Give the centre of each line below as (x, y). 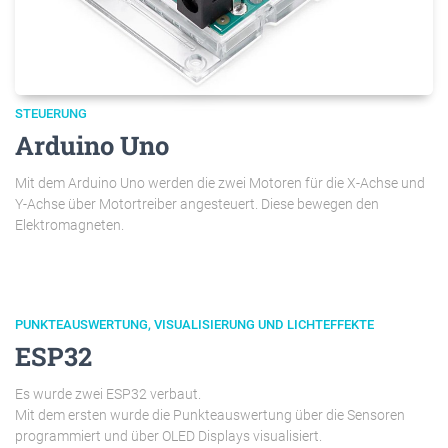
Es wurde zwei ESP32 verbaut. (108, 393)
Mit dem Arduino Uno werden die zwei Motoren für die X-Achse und (220, 182)
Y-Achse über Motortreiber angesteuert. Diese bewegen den (197, 203)
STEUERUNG (51, 113)
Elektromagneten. (69, 224)
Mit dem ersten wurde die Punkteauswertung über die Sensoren (210, 414)
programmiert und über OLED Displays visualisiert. (168, 435)
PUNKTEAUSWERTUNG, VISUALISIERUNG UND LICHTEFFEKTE (194, 324)
